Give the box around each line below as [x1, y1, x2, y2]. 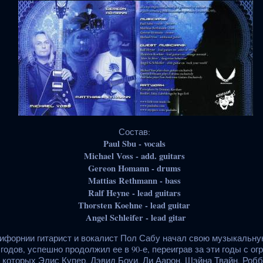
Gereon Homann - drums [87, 162, 184, 175]
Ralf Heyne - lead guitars [87, 187, 184, 200]
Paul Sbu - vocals [103, 137, 168, 150]
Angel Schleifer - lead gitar [85, 211, 186, 224]
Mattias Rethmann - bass [87, 174, 184, 187]
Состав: [118, 126, 153, 138]
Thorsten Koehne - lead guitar [78, 199, 193, 212]
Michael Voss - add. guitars [83, 150, 188, 163]
